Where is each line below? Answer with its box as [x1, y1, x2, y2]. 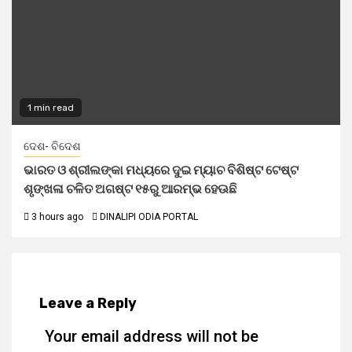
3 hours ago [29, 211, 83, 222]
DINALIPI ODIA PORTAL [100, 211, 198, 222]
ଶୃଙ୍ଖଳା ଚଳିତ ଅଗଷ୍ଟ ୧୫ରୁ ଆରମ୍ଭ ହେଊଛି [24, 181, 236, 196]
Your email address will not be [45, 327, 258, 346]
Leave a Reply [39, 295, 137, 312]
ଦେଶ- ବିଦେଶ [24, 140, 80, 152]
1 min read [27, 102, 74, 113]
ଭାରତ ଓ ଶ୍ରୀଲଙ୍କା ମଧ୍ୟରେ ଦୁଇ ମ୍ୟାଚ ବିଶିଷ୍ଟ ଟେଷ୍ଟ [24, 163, 299, 178]
